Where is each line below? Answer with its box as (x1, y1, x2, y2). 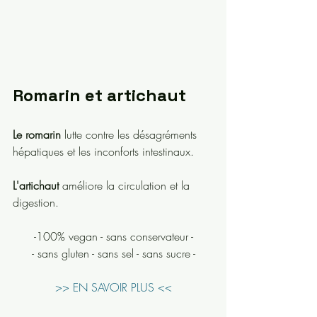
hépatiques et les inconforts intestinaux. (13, 143, 194, 159)
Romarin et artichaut (13, 83, 186, 106)
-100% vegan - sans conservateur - (33, 228, 193, 244)
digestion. (13, 194, 59, 210)
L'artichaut (13, 177, 59, 193)
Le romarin (13, 126, 61, 142)
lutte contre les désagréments (61, 126, 200, 142)
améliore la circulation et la (59, 177, 193, 193)
